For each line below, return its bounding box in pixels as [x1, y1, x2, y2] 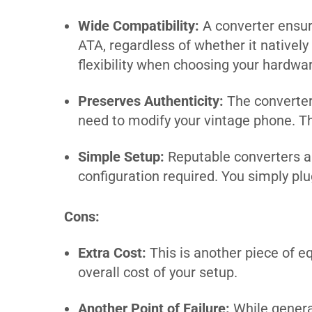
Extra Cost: [78, 244, 146, 261]
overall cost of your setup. [78, 263, 237, 281]
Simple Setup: [78, 148, 164, 165]
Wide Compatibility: [78, 17, 199, 34]
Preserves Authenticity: [78, 92, 224, 109]
